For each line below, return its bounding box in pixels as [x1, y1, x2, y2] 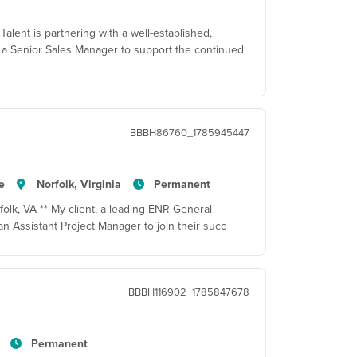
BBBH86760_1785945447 [130, 125, 249, 139]
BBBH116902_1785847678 [128, 284, 249, 299]
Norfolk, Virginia [37, 176, 122, 192]
